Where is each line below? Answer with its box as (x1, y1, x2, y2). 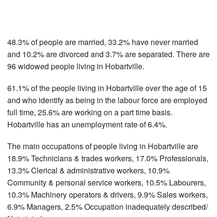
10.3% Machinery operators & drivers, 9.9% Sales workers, (7, 188, 208, 200)
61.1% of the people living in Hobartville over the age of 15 (7, 82, 207, 93)
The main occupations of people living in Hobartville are (7, 140, 198, 152)
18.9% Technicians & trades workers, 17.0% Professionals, (7, 152, 208, 164)
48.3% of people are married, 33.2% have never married (7, 36, 198, 47)
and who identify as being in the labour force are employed (7, 94, 207, 106)
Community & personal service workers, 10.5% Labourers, (7, 176, 206, 188)
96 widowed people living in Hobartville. (7, 60, 144, 72)
